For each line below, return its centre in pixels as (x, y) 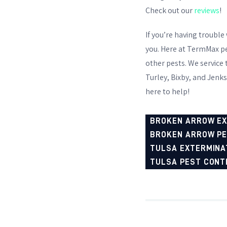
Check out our (170, 11)
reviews (207, 11)
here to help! (167, 91)
